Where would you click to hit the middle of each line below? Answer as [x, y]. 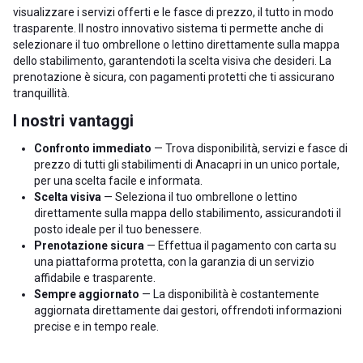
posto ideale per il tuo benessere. [118, 229]
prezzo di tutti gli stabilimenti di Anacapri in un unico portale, [187, 164]
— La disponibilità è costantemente [229, 294]
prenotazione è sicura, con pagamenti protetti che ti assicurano [174, 77]
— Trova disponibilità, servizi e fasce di [250, 148]
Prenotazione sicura [89, 246]
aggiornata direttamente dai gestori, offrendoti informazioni [188, 310]
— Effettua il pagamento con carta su [240, 246]
